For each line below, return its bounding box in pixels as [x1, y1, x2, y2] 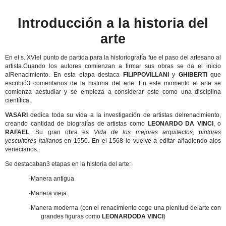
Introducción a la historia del [18, 16, 209, 31]
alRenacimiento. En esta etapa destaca [5, 71, 123, 78]
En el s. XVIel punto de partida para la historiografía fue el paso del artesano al [5, 54, 221, 61]
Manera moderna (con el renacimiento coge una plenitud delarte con [30, 204, 221, 211]
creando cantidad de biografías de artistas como [5, 120, 148, 127]
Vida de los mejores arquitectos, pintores [93, 129, 221, 136]
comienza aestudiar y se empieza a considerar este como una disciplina [5, 88, 221, 95]
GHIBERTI [178, 71, 207, 78]
